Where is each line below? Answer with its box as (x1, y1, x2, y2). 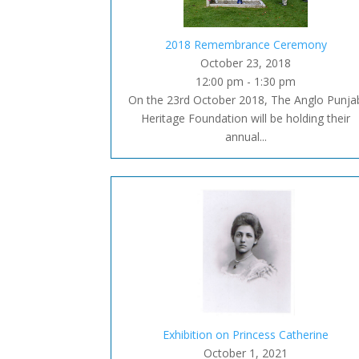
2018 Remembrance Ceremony (164, 36, 327, 52)
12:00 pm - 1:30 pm (196, 73, 296, 89)
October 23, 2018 (200, 54, 292, 71)
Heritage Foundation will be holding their (141, 110, 351, 126)
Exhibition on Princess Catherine (163, 326, 329, 342)
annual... (224, 128, 267, 144)
